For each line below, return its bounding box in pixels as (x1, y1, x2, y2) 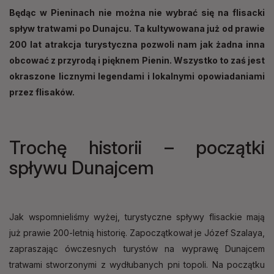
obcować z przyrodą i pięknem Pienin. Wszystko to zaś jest (9, 54, 265, 65)
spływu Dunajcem (9, 156, 154, 179)
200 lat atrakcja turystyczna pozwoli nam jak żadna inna (9, 39, 265, 50)
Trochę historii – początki (9, 136, 265, 158)
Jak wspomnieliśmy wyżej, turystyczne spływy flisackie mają (9, 211, 265, 222)
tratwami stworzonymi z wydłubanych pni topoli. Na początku (9, 259, 265, 270)
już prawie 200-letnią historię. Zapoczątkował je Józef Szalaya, (9, 227, 265, 238)
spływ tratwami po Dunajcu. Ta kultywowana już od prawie (9, 23, 265, 34)
